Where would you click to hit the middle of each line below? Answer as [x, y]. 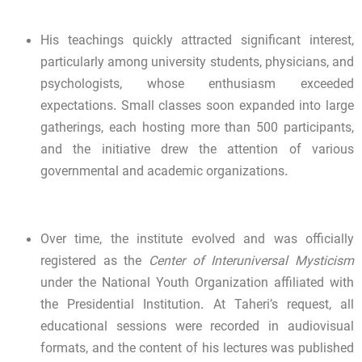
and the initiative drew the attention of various [197, 151]
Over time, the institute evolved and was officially [197, 241]
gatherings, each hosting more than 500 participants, [197, 129]
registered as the [95, 263]
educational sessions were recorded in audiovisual [197, 328]
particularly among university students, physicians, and [197, 64]
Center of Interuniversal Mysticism [251, 263]
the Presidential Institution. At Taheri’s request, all [197, 306]
